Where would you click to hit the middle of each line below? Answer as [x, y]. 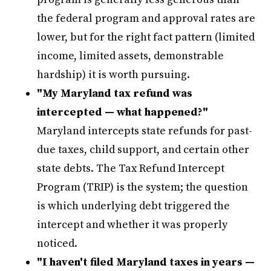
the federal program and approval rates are [146, 19]
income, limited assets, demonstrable [131, 56]
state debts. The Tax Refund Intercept [131, 169]
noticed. [57, 244]
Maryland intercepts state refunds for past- [145, 131]
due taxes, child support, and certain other [143, 150]
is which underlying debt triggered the [134, 206]
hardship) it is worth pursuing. [114, 75]
